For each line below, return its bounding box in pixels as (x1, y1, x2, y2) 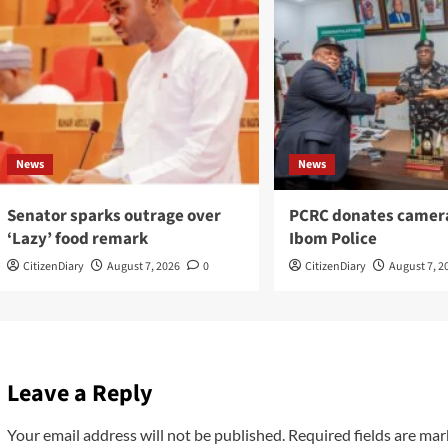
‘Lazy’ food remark (6, 226, 148, 251)
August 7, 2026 (106, 257, 180, 275)
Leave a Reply (6, 375, 153, 411)
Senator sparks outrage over (6, 203, 221, 228)
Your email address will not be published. (6, 424, 285, 444)
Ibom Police (288, 226, 377, 251)
